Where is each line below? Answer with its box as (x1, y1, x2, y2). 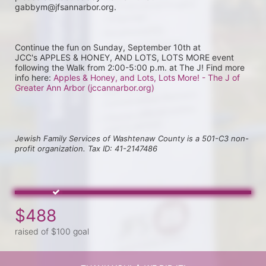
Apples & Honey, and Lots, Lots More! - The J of (53, 72, 240, 83)
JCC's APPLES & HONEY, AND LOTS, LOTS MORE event (15, 52, 234, 62)
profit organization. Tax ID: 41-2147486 (15, 144, 157, 153)
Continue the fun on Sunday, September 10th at (15, 42, 201, 52)
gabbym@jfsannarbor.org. (15, 2, 116, 12)
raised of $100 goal (15, 226, 89, 236)
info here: (15, 72, 53, 83)
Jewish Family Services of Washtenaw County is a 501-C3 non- (15, 134, 249, 143)
